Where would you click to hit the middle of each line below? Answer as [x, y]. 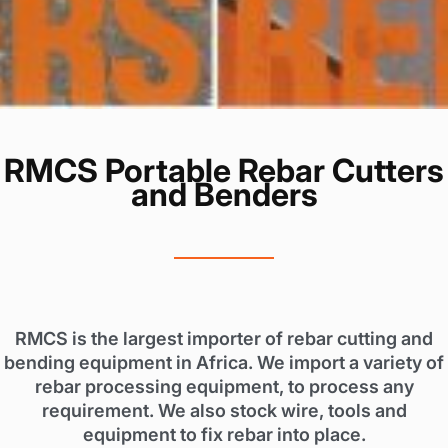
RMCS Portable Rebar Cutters [224, 170]
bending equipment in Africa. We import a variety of [224, 363]
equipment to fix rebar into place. [224, 435]
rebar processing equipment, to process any [224, 387]
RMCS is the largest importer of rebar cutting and [224, 339]
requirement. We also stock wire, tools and [224, 411]
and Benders [224, 194]
